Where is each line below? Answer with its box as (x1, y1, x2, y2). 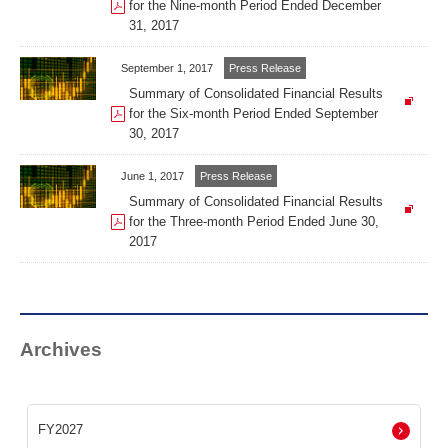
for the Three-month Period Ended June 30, (129, 214, 379, 229)
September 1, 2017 (121, 62, 213, 74)
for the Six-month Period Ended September (129, 106, 378, 121)
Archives (20, 339, 102, 360)
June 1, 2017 (121, 170, 184, 182)
